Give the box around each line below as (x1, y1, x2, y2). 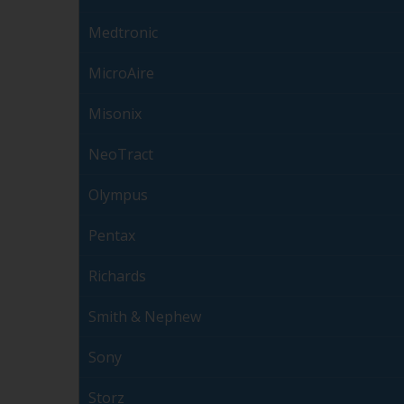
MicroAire (88, 63, 154, 84)
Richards (88, 266, 146, 287)
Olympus (88, 185, 148, 206)
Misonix (88, 104, 142, 124)
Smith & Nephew (88, 307, 201, 327)
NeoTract (88, 144, 153, 165)
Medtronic (88, 23, 158, 43)
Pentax (88, 225, 135, 246)
